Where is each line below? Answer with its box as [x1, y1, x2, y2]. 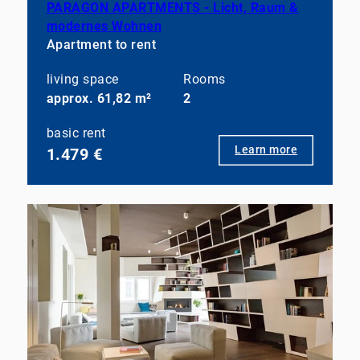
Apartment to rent [46, 37, 157, 53]
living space [46, 72, 119, 88]
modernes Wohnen [46, 18, 162, 35]
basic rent [46, 125, 106, 141]
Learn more [235, 142, 298, 157]
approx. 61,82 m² [46, 91, 152, 107]
